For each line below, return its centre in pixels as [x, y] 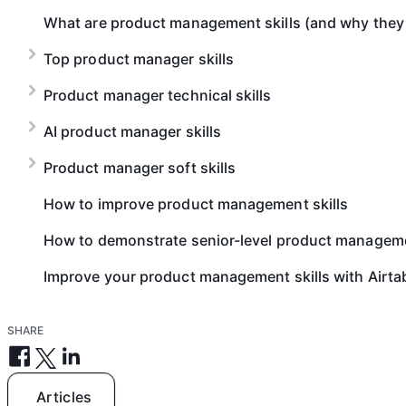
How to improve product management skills [196, 204]
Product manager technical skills [158, 95]
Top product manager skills [139, 59]
